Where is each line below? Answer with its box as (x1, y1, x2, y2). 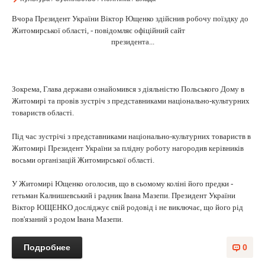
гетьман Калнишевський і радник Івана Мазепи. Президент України (12, 191, 235, 200)
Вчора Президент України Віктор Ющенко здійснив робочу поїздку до (12, 14, 248, 23)
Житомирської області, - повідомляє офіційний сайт (12, 26, 185, 35)
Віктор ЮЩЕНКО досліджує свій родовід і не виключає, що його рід (12, 203, 243, 212)
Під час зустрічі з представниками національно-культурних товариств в (12, 132, 251, 141)
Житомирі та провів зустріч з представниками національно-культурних (12, 96, 250, 105)
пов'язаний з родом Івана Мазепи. (12, 215, 123, 224)
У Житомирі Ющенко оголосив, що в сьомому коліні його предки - (12, 179, 233, 188)
